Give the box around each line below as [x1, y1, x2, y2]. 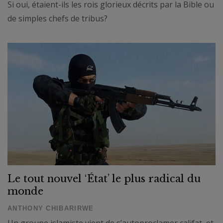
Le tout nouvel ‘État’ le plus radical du [7, 172, 201, 185]
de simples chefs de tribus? [7, 12, 108, 24]
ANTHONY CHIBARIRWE [7, 204, 94, 212]
